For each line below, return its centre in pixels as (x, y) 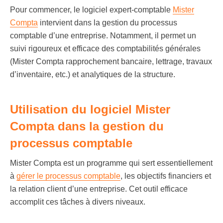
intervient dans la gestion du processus (108, 23)
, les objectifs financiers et (166, 176)
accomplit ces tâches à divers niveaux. (79, 202)
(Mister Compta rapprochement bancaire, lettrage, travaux (111, 61)
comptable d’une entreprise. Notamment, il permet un (103, 36)
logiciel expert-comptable (127, 10)
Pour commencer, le (46, 10)
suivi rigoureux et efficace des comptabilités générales (105, 49)
